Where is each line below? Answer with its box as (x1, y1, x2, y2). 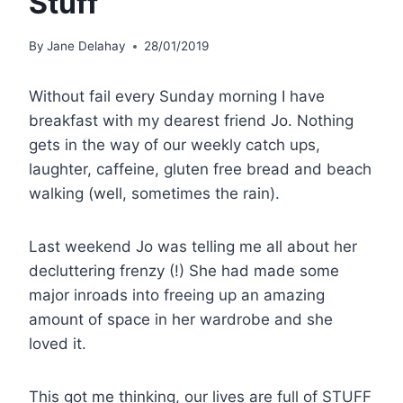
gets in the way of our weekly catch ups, (29, 136, 320, 155)
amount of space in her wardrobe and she (29, 310, 333, 329)
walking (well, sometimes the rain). (29, 184, 280, 203)
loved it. (29, 335, 86, 354)
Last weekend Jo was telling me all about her (29, 237, 357, 256)
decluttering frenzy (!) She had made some (29, 262, 339, 281)
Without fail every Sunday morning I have (29, 87, 325, 106)
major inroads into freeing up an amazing (29, 286, 325, 305)
